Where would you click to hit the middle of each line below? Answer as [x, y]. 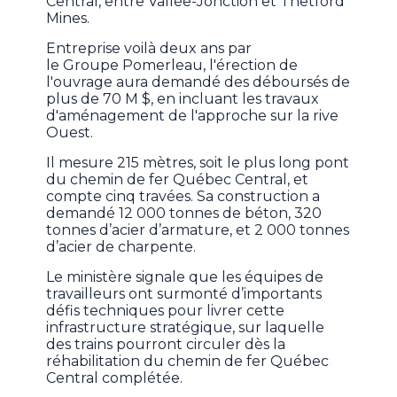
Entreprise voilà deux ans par [149, 49]
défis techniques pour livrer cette [166, 311]
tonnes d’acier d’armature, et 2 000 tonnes [198, 230]
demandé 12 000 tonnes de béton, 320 [184, 214]
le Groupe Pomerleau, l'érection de [172, 66]
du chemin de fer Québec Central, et [178, 180]
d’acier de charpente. [121, 247]
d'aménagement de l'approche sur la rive [193, 116]
